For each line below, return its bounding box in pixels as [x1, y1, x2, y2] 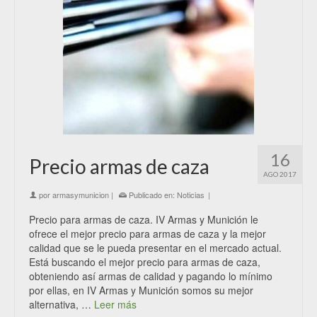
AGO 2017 [263, 170, 296, 178]
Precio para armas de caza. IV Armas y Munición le [29, 212, 258, 226]
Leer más [94, 297, 137, 311]
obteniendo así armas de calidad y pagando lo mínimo [29, 269, 272, 283]
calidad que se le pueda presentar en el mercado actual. [29, 241, 282, 255]
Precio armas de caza [29, 154, 209, 178]
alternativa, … [29, 297, 94, 311]
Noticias [177, 189, 204, 200]
